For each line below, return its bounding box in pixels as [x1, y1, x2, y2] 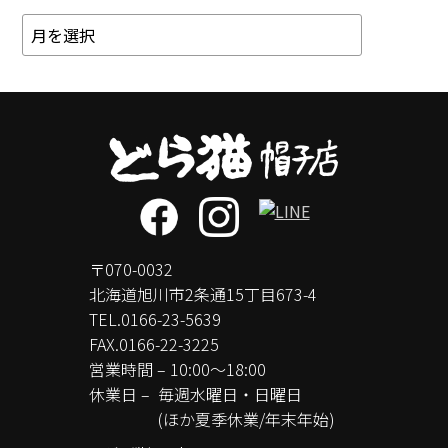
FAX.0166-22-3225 [89, 332, 219, 357]
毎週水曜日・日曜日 [158, 382, 302, 407]
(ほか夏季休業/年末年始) [158, 407, 335, 432]
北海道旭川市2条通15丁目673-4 [89, 282, 317, 307]
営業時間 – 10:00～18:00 [89, 357, 266, 382]
